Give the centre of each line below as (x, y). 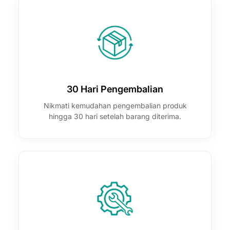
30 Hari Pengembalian (115, 89)
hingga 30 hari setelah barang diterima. (115, 116)
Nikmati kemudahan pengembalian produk (115, 105)
